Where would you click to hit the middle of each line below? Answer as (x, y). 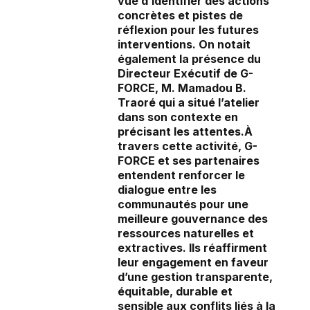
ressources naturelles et (186, 234)
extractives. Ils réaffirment (192, 248)
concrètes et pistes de (180, 16)
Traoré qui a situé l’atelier (189, 103)
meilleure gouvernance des (193, 219)
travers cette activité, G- (188, 146)
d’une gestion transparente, (195, 277)
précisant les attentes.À (185, 132)
